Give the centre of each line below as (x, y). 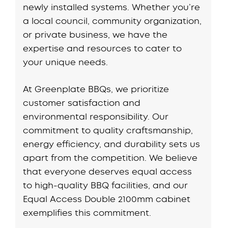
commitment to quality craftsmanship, (108, 130)
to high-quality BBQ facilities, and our (106, 185)
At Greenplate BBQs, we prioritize (96, 89)
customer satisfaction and (82, 103)
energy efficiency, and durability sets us (112, 144)
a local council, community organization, (112, 21)
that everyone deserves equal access (108, 171)
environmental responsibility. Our (96, 116)
